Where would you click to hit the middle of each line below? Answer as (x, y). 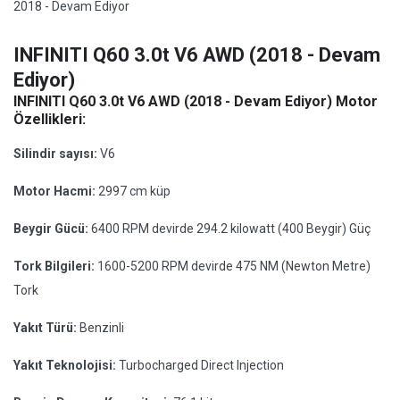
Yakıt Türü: (46, 328)
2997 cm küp (134, 191)
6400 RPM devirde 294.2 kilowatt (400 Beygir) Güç (231, 229)
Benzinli (102, 328)
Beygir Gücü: (52, 229)
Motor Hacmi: (56, 191)
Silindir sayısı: (57, 154)
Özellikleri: (50, 119)
